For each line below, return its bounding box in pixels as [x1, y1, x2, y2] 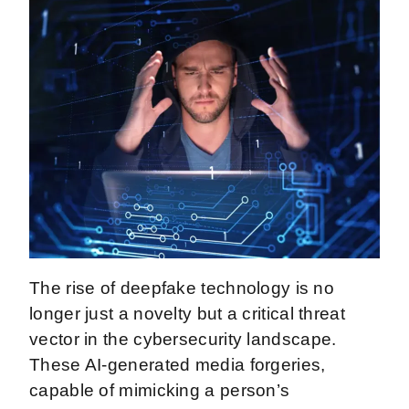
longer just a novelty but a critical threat [29, 303, 345, 323]
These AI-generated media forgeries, [29, 354, 326, 374]
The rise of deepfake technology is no [29, 278, 335, 298]
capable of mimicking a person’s [29, 380, 290, 400]
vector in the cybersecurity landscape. [29, 329, 337, 349]
